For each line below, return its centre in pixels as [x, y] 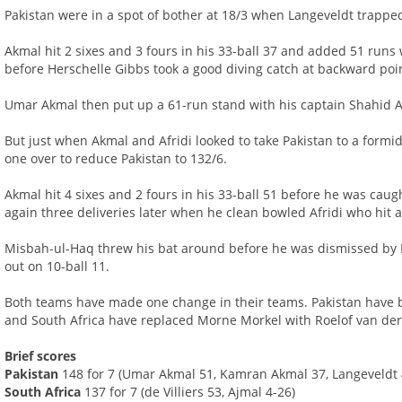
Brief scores [41, 356]
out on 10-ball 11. [57, 267]
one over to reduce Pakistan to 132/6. [116, 159]
